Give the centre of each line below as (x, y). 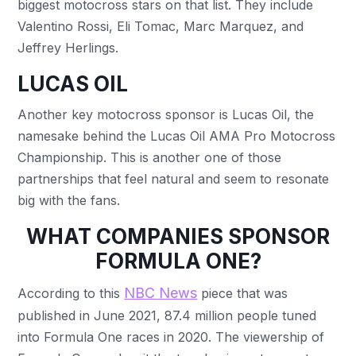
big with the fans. (71, 200)
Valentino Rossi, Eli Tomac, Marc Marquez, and (161, 26)
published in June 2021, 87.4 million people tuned (167, 315)
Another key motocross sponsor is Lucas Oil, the (166, 114)
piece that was (243, 293)
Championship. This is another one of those (150, 157)
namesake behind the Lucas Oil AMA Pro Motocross (177, 135)
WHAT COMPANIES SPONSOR (178, 236)
